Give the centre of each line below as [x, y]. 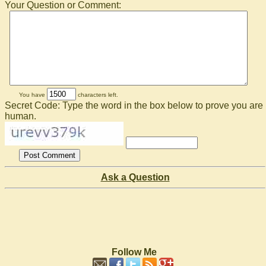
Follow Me [134, 252]
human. [20, 116]
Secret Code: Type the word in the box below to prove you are [134, 105]
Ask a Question [135, 177]
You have [33, 95]
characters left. [97, 95]
